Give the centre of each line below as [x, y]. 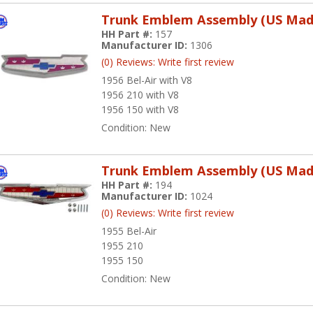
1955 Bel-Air [129, 231]
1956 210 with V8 [140, 94]
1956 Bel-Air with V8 [147, 80]
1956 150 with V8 [140, 109]
